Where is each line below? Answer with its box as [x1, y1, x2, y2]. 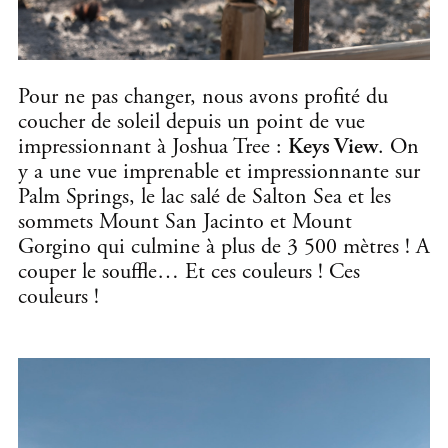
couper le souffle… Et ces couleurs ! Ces [18, 257, 360, 286]
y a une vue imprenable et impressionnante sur [18, 157, 420, 186]
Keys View [288, 132, 378, 161]
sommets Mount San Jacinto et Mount [18, 207, 352, 236]
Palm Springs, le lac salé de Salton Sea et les [18, 182, 391, 211]
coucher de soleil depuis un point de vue [18, 107, 365, 136]
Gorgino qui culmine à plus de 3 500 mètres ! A [18, 232, 430, 261]
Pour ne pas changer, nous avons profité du [18, 82, 388, 111]
